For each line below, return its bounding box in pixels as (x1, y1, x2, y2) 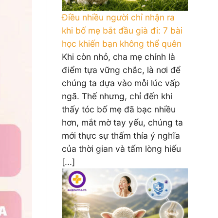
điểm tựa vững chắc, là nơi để (62, 65, 181, 75)
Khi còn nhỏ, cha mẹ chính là (62, 52, 175, 62)
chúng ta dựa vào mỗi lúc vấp (62, 78, 180, 88)
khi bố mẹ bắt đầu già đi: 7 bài (62, 25, 182, 36)
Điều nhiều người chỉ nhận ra (62, 12, 175, 22)
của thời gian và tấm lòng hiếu (62, 144, 181, 154)
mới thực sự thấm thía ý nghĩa (62, 130, 180, 141)
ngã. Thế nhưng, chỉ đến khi (62, 91, 172, 101)
